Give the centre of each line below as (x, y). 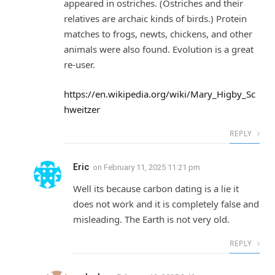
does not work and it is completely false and (166, 203)
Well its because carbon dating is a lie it (156, 188)
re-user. (79, 65)
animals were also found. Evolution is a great (159, 49)
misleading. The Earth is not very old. (151, 219)
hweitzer (82, 109)
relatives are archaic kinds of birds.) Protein (155, 19)
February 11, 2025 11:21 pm (152, 167)
